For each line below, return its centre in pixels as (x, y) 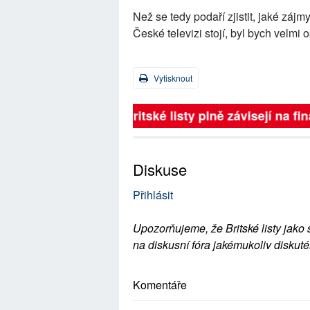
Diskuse (160, 169)
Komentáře (160, 285)
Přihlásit (153, 195)
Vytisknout (172, 78)
